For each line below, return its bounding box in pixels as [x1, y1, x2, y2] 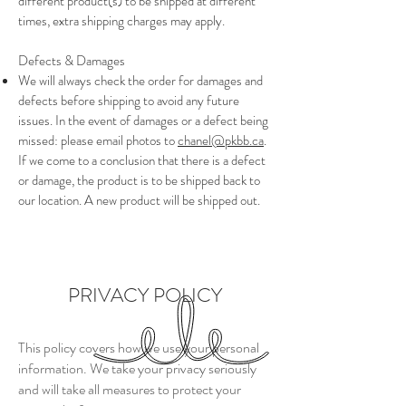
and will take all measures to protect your [18, 379, 241, 401]
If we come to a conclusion [18, 150, 155, 171]
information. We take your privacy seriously [18, 358, 256, 380]
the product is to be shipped [74, 170, 220, 191]
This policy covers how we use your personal [18, 337, 259, 359]
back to [220, 170, 260, 191]
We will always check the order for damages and [18, 71, 263, 92]
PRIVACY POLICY [68, 281, 222, 310]
